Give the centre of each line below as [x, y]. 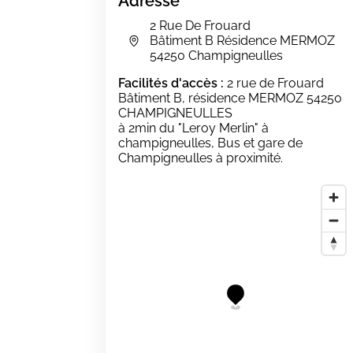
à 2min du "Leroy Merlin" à [194, 128]
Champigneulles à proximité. [201, 158]
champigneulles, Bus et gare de [211, 143]
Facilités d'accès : [173, 83]
